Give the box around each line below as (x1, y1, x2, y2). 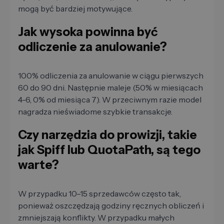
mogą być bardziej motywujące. (18, 3, 132, 14)
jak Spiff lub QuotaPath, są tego (18, 142, 200, 157)
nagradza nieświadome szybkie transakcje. (18, 106, 172, 117)
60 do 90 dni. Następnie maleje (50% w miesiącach (18, 82, 203, 93)
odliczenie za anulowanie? (18, 39, 167, 54)
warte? (18, 157, 59, 172)
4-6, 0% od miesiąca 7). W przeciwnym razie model (18, 94, 201, 105)
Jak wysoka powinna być (18, 24, 157, 39)
